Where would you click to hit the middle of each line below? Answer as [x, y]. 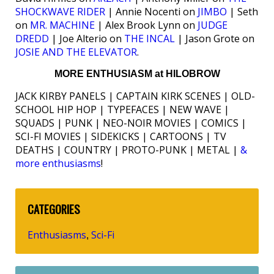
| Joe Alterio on [87, 38]
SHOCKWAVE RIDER [60, 11]
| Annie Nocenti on [151, 11]
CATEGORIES [54, 209]
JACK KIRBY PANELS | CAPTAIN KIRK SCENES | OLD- [135, 96]
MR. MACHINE [62, 25]
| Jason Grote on [215, 38]
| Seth [243, 11]
